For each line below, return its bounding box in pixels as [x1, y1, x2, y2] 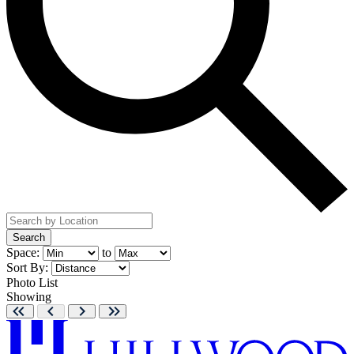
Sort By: [6, 260, 48, 274]
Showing [6, 289, 51, 303]
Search [13, 231, 45, 243]
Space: [6, 245, 40, 259]
